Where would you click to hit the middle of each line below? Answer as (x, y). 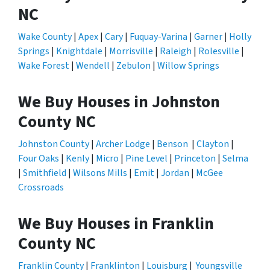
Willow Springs (188, 65)
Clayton (213, 144)
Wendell (93, 65)
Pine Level (146, 158)
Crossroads (41, 187)
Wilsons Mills (100, 173)
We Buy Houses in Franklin (116, 223)
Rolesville (219, 51)
